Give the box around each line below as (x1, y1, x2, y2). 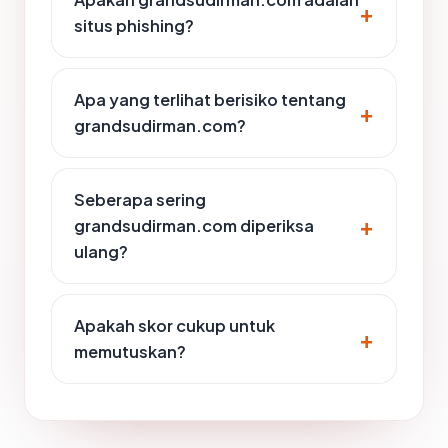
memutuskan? (74, 340, 186, 362)
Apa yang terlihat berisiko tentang (74, 88, 346, 110)
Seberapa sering (74, 188, 206, 210)
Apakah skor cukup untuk (74, 314, 275, 336)
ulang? (74, 240, 128, 262)
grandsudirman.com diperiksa (74, 214, 314, 236)
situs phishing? (74, 14, 194, 36)
